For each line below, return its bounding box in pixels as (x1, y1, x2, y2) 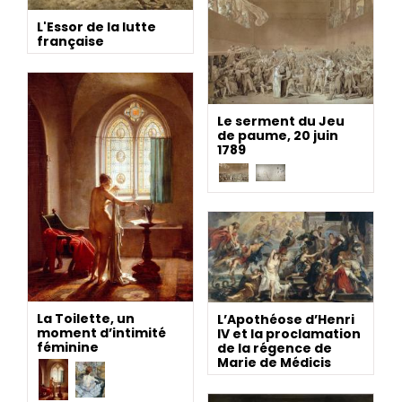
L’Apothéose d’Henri (217, 310, 354, 328)
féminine (37, 338, 99, 357)
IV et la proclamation (217, 324, 361, 343)
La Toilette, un (37, 310, 135, 328)
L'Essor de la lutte (37, 17, 156, 36)
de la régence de (217, 338, 332, 357)
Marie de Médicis (217, 353, 331, 371)
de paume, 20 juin (217, 126, 338, 144)
